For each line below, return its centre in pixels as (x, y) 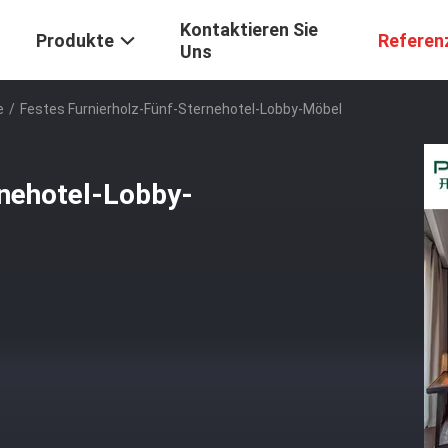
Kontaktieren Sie (249, 30)
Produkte (75, 41)
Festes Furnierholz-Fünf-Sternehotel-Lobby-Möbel (181, 109)
